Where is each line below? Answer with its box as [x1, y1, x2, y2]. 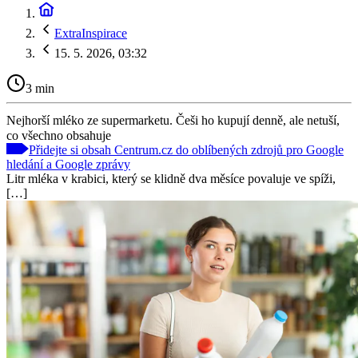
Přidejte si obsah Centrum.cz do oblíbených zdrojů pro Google [29, 142, 344, 157]
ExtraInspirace [54, 26, 127, 40]
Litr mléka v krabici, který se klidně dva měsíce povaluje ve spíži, [6, 171, 336, 185]
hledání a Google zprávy [6, 157, 130, 171]
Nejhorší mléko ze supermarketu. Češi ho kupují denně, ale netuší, [6, 113, 340, 127]
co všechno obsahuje [6, 128, 111, 142]
